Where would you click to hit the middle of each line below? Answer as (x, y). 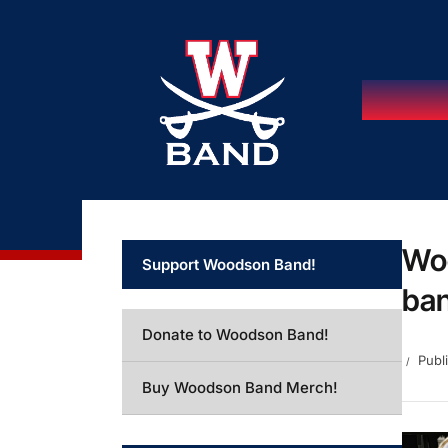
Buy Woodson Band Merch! (240, 387)
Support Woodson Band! (229, 264)
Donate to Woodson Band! (235, 334)
